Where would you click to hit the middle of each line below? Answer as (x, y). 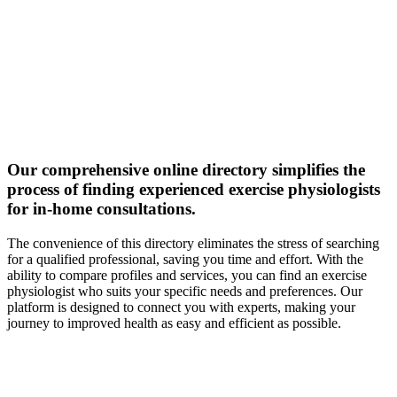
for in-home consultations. (101, 208)
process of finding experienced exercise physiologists (194, 189)
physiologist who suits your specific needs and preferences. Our (185, 291)
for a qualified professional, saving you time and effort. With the (185, 259)
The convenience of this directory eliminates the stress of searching (193, 243)
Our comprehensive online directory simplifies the (186, 169)
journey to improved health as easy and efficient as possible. (174, 323)
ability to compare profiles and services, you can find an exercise (187, 275)
